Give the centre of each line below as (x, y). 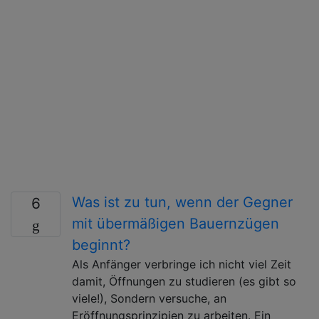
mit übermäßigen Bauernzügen (176, 223)
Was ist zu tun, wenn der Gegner (182, 202)
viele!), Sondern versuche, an (149, 298)
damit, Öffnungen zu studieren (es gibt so (184, 281)
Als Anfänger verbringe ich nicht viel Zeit (182, 264)
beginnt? (101, 245)
